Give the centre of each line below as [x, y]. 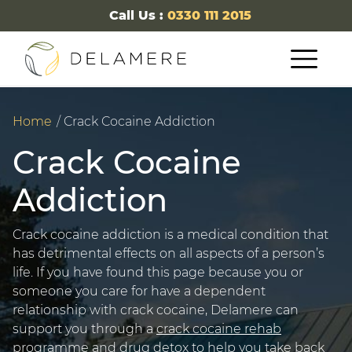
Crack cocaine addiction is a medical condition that [170, 235]
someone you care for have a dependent [139, 291]
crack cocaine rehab [219, 329]
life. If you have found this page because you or [158, 272]
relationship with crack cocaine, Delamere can [156, 310]
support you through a [84, 329]
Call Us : [138, 15]
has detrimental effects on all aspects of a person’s [169, 253]
